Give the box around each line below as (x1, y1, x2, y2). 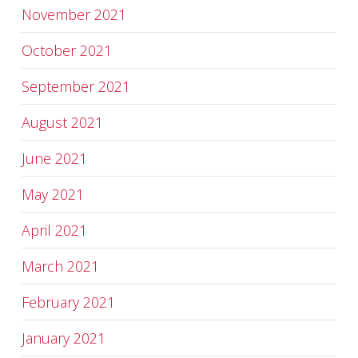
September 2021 (21, 77, 130, 96)
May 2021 (21, 185, 84, 204)
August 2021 (21, 113, 103, 132)
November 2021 (21, 5, 126, 24)
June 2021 (21, 149, 87, 168)
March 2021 (21, 257, 99, 276)
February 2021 (21, 292, 115, 312)
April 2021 (21, 221, 87, 240)
